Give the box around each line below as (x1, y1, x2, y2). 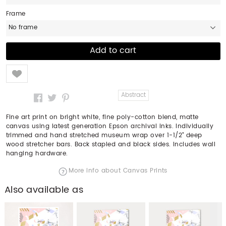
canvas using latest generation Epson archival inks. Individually (6, 121, 214, 131)
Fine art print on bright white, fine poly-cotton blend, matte (6, 112, 199, 122)
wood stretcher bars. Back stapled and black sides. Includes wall (6, 139, 216, 149)
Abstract (121, 90, 146, 100)
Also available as (4, 182, 84, 197)
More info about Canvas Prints (69, 165, 167, 176)
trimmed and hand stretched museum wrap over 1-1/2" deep (6, 130, 202, 140)
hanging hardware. (6, 148, 68, 158)
